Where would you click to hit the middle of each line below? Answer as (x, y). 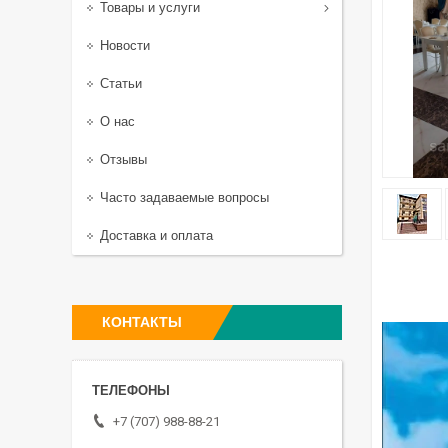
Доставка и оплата (156, 235)
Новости (125, 45)
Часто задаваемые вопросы (184, 197)
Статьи (121, 83)
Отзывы (123, 159)
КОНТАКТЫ (142, 322)
